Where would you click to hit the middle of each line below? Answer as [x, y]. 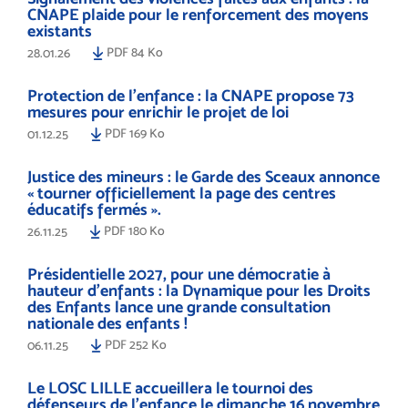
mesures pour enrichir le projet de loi [158, 111]
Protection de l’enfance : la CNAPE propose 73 [191, 95]
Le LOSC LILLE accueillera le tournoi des [170, 387]
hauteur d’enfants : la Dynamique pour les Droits [199, 290]
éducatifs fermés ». [94, 209]
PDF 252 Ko [134, 344]
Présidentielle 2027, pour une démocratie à [179, 273]
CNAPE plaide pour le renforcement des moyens [198, 14]
